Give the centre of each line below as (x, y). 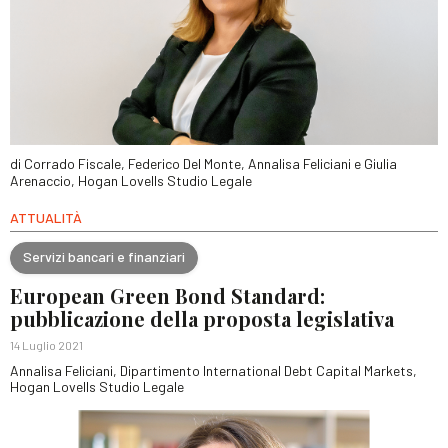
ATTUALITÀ (46, 217)
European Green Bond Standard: (167, 295)
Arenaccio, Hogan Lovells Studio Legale (131, 180)
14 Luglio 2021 (46, 344)
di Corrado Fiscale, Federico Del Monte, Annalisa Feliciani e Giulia (203, 163)
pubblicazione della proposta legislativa (202, 318)
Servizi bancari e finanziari (104, 257)
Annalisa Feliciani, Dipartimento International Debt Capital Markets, (213, 370)
